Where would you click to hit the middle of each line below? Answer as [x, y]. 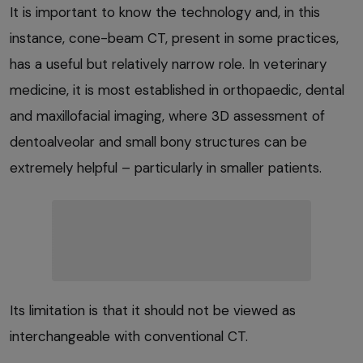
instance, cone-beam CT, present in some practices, [174, 38]
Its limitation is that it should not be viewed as [153, 310]
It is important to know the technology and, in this [165, 12]
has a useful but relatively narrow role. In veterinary [168, 64]
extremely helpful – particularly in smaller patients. [166, 167]
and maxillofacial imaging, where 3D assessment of [167, 115]
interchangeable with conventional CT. [129, 336]
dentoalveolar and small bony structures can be [158, 141]
